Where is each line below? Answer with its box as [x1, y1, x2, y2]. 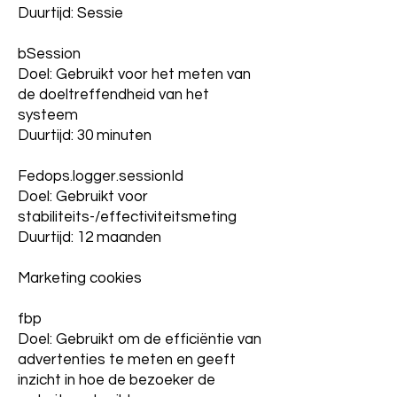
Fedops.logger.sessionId [18, 168, 187, 184]
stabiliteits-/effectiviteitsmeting [18, 209, 237, 225]
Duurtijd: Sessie [18, 5, 123, 21]
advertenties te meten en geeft [18, 352, 236, 368]
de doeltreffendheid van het [18, 87, 209, 103]
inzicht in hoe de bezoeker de [18, 372, 215, 388]
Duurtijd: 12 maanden [18, 230, 161, 245]
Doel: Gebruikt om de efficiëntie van [18, 331, 261, 347]
